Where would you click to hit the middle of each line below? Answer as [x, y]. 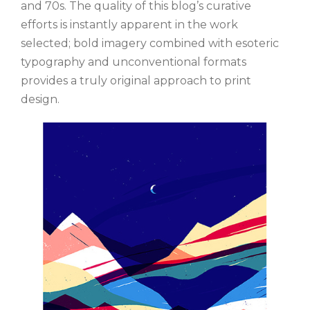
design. [40, 99]
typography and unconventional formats [134, 62]
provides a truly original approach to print [136, 80]
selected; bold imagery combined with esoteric [150, 43]
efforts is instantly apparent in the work [129, 24]
